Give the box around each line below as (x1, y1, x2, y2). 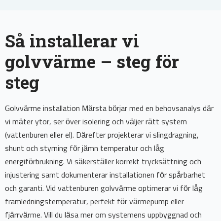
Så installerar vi (5, 29, 139, 52)
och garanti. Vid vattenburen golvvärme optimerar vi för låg (5, 184, 203, 193)
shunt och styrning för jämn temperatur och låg (5, 145, 164, 153)
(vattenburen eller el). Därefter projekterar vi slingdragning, (5, 131, 199, 140)
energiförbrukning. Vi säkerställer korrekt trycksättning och (5, 158, 201, 166)
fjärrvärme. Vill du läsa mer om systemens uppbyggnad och (5, 211, 202, 220)
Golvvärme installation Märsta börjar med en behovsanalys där (5, 105, 214, 113)
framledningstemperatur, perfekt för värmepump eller (5, 198, 184, 206)
